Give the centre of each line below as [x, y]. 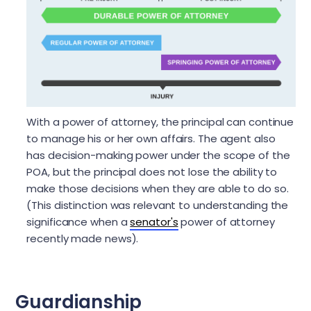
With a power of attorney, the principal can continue [160, 121]
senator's [154, 221]
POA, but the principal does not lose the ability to [152, 171]
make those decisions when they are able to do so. [158, 188]
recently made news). [83, 238]
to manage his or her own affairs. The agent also [151, 138]
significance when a [78, 221]
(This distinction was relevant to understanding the [158, 205]
